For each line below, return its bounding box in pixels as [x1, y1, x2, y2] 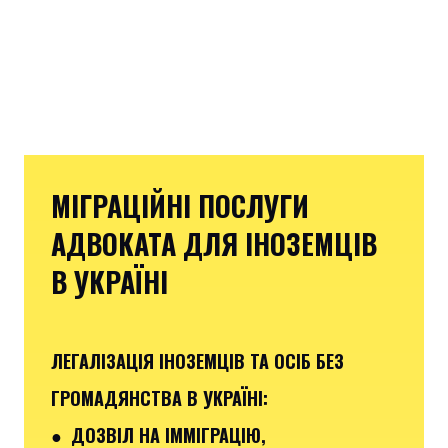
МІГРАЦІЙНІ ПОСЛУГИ [51, 184, 309, 226]
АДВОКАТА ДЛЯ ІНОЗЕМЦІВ [51, 222, 377, 264]
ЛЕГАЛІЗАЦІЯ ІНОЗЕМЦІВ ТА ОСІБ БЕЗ [51, 347, 344, 374]
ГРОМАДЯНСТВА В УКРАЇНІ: [51, 384, 268, 411]
